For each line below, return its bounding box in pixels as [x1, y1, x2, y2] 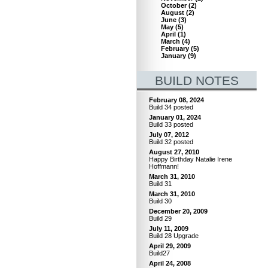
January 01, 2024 [149, 114, 201, 121]
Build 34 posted [149, 103, 193, 111]
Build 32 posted [149, 138, 193, 145]
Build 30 [149, 197, 172, 205]
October [161, 2, 187, 9]
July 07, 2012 [149, 131, 189, 138]
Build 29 [149, 215, 172, 222]
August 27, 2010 [149, 148, 199, 156]
